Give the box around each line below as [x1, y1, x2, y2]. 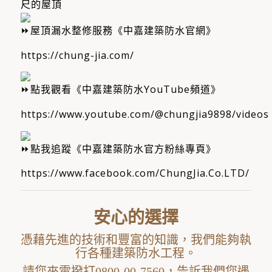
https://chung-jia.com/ [20, 48, 134, 62]
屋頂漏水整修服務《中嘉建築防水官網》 [30, 23, 216, 37]
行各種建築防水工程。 [75, 246, 197, 260]
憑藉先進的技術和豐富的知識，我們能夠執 [20, 233, 251, 246]
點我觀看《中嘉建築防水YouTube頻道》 [30, 83, 221, 97]
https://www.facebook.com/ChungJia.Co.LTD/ [20, 166, 250, 180]
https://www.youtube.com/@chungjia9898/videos [20, 107, 269, 121]
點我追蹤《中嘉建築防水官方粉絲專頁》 [30, 141, 216, 155]
